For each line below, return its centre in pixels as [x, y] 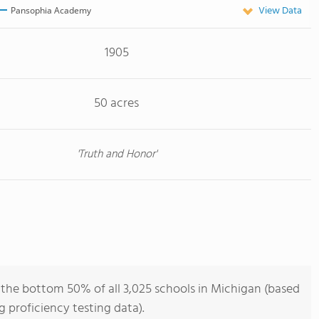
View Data [280, 11]
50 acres [116, 104]
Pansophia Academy [51, 10]
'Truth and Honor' [116, 155]
